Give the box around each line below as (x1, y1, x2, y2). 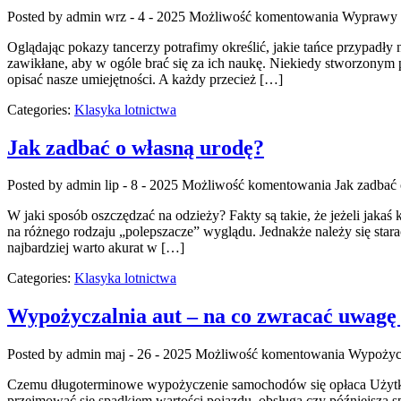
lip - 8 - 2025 (105, 177, 178, 193)
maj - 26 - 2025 (105, 346, 192, 363)
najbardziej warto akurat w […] (7, 240, 184, 256)
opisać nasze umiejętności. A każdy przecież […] (7, 71, 283, 87)
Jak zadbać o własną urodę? (7, 135, 264, 159)
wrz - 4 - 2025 (105, 8, 185, 24)
